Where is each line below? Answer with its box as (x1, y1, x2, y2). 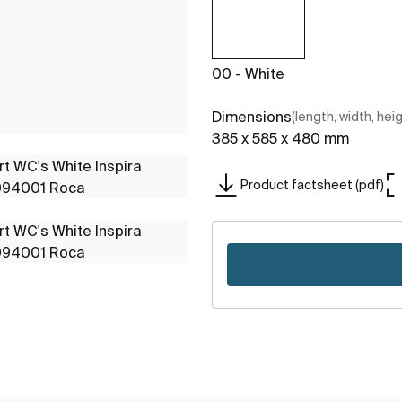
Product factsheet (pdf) (240, 177, 384, 192)
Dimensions (212, 109, 292, 126)
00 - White (212, 66, 284, 83)
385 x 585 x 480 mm (212, 130, 349, 147)
